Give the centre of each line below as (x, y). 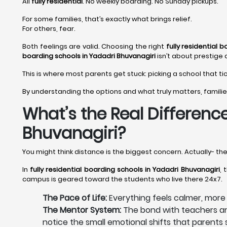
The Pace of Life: (76, 198)
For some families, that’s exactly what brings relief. (107, 19)
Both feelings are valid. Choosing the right (94, 46)
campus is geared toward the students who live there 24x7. (122, 179)
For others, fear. (49, 29)
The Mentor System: (82, 210)
